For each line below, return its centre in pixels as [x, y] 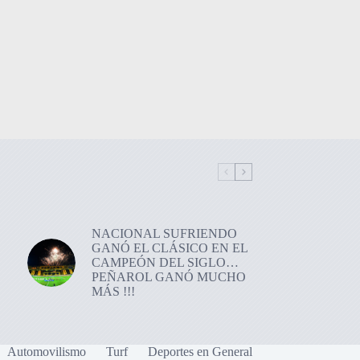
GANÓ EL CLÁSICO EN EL [169, 247]
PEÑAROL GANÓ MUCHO [168, 276]
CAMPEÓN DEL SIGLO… [165, 262]
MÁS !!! [113, 291]
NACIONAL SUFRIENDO [164, 233]
